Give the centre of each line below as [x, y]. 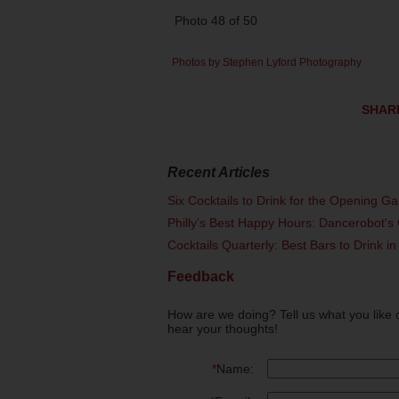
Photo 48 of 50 [212, 21]
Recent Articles [219, 173]
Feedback [201, 276]
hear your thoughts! [223, 328]
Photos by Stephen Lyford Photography [267, 63]
